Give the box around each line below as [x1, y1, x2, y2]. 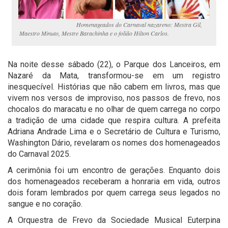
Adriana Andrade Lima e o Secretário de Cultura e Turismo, [8, 127, 220, 137]
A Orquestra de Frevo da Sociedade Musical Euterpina [8, 215, 220, 225]
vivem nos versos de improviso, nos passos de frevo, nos [8, 93, 220, 103]
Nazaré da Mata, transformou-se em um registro [8, 71, 220, 81]
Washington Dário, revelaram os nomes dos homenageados [8, 138, 220, 148]
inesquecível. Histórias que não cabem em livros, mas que [8, 82, 220, 92]
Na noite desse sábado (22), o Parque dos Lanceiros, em [8, 60, 220, 70]
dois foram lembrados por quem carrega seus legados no [8, 188, 220, 198]
